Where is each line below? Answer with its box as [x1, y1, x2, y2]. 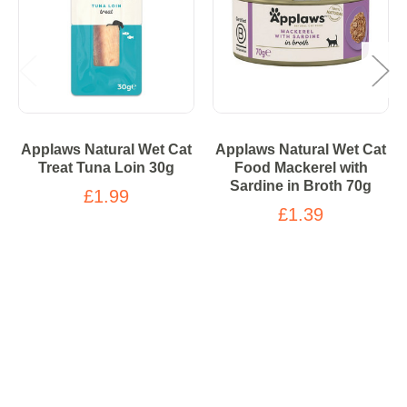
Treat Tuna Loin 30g [38, 159, 174, 175]
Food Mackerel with [233, 159, 368, 175]
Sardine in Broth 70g [230, 177, 372, 194]
